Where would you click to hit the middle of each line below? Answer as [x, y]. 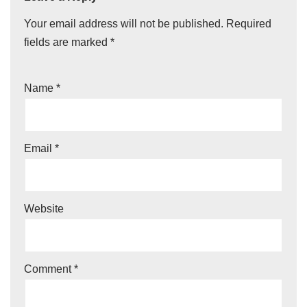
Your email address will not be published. [124, 23]
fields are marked [67, 42]
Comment [49, 269]
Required [249, 23]
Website [44, 208]
